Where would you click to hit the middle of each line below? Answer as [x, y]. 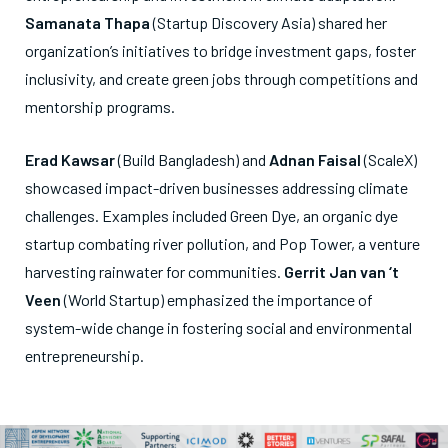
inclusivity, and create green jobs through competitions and [221, 78]
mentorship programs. [100, 106]
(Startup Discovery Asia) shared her [268, 22]
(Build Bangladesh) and [192, 159]
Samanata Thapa [87, 22]
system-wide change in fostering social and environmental [218, 327]
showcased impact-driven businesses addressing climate [216, 187]
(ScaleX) [389, 159]
